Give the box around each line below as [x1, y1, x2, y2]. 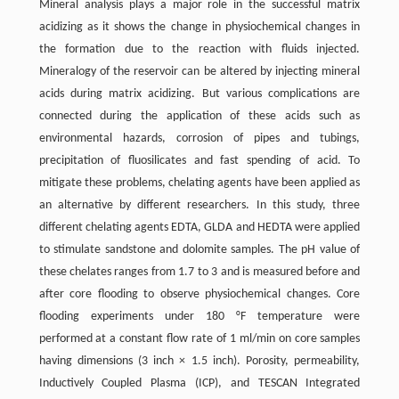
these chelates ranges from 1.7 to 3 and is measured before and [38, 265, 361, 279]
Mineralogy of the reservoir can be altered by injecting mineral [38, 64, 361, 78]
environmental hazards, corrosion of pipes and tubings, [38, 131, 361, 145]
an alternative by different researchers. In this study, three [38, 198, 361, 212]
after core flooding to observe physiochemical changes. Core [38, 287, 361, 301]
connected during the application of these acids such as [38, 109, 361, 123]
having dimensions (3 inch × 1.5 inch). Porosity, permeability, [38, 354, 361, 368]
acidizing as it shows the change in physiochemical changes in [38, 20, 361, 34]
